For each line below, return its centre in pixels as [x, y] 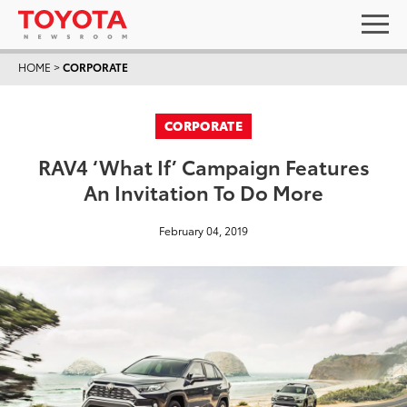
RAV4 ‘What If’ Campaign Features [203, 166]
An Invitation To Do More [203, 191]
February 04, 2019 [203, 230]
